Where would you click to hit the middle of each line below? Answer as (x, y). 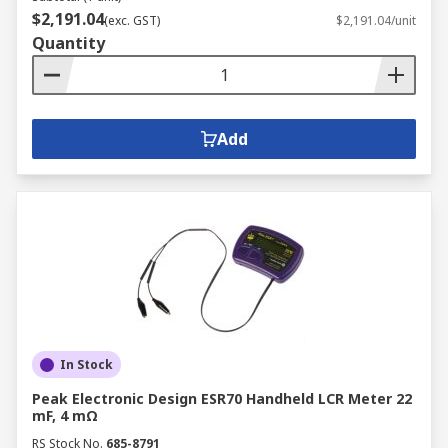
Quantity (68, 43)
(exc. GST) (132, 20)
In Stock (86, 364)
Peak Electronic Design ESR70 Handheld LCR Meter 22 (222, 398)
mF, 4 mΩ (65, 415)
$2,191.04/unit (376, 20)
